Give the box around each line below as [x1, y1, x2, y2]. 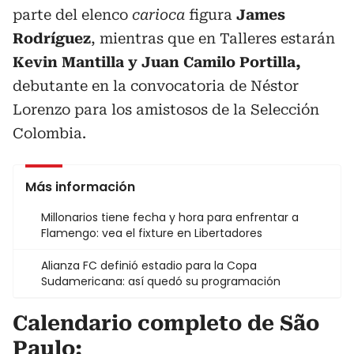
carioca [132, 6, 185, 23]
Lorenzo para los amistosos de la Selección [13, 100, 319, 118]
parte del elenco [13, 6, 132, 23]
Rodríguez [13, 29, 91, 47]
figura [185, 6, 236, 23]
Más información [25, 177, 135, 196]
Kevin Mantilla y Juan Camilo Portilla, [13, 53, 301, 70]
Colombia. [13, 124, 86, 141]
